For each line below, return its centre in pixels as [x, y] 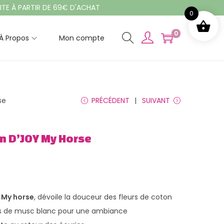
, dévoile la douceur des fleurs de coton [103, 197]
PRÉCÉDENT [110, 100]
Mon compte [82, 38]
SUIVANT [156, 100]
